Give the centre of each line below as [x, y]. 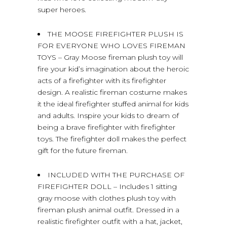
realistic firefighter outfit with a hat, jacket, [110, 221]
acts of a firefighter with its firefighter [102, 80]
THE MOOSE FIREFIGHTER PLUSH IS [116, 34]
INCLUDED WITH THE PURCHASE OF [116, 175]
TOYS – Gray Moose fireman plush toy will [110, 57]
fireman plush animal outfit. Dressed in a [108, 210]
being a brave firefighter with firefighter [106, 127]
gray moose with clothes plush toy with [107, 198]
